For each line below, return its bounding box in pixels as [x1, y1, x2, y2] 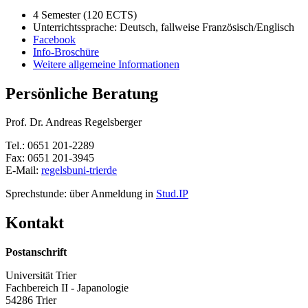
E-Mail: [5, 164, 41, 177]
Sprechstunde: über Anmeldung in [5, 188, 156, 200]
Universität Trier [5, 269, 76, 282]
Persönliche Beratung [5, 84, 158, 102]
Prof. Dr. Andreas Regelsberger [5, 116, 142, 129]
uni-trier [72, 164, 107, 177]
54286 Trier [5, 294, 56, 307]
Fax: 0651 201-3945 [5, 152, 94, 164]
